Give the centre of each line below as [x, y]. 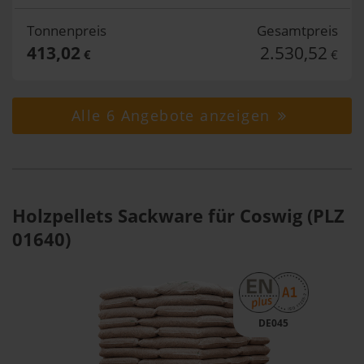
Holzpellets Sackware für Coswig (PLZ [178, 215]
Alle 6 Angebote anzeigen [173, 115]
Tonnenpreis [66, 30]
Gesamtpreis [297, 30]
